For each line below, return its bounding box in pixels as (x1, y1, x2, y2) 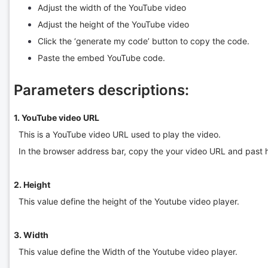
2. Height (13, 179, 50, 190)
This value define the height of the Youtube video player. (13, 196, 239, 206)
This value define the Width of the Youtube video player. (13, 246, 237, 257)
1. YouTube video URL (13, 112, 99, 123)
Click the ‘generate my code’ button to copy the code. (37, 35, 249, 46)
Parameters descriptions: (13, 81, 189, 99)
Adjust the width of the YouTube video (37, 2, 186, 13)
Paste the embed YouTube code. (37, 52, 165, 63)
